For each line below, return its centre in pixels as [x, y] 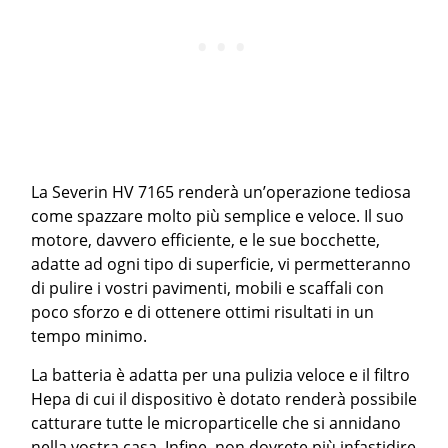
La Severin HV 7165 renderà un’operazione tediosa [221, 192]
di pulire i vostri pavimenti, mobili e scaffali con [208, 288]
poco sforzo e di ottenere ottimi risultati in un [203, 312]
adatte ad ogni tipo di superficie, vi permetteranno [221, 264]
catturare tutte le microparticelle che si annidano [216, 423]
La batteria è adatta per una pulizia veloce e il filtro [221, 375]
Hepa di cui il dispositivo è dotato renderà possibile [224, 399]
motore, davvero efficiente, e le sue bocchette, [206, 240]
